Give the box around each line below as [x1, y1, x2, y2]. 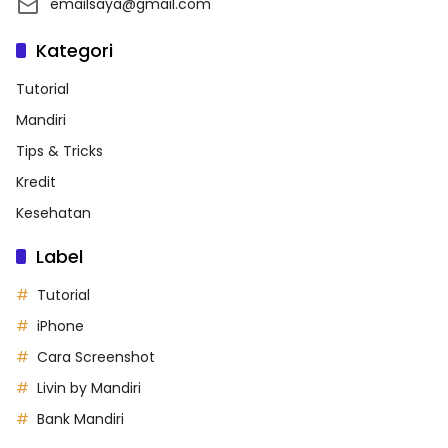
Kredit [16, 171, 56, 192]
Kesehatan [16, 202, 91, 223]
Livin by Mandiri [37, 377, 141, 398]
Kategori [36, 37, 113, 63]
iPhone [37, 315, 84, 336]
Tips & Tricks [16, 140, 103, 161]
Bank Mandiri [37, 408, 124, 429]
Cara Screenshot [37, 346, 155, 367]
